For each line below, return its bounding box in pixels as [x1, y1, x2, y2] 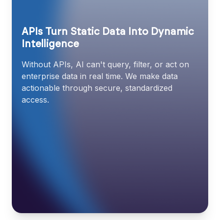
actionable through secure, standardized [22, 82, 172, 93]
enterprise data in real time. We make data [22, 71, 178, 81]
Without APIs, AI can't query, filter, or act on [22, 59, 189, 69]
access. [22, 94, 49, 105]
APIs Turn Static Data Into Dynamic [22, 27, 194, 37]
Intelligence [22, 39, 79, 49]
